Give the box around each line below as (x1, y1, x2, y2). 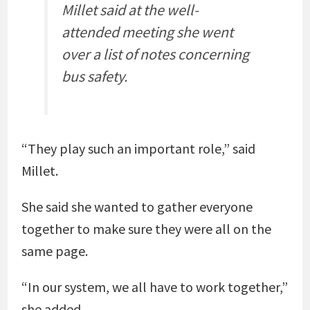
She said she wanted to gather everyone (21, 198, 253, 215)
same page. (21, 242, 88, 259)
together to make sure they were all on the (21, 220, 271, 237)
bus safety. (61, 66, 127, 86)
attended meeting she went (61, 22, 233, 42)
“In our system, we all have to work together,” (21, 278, 288, 295)
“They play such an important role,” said (21, 140, 255, 157)
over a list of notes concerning (61, 44, 249, 64)
